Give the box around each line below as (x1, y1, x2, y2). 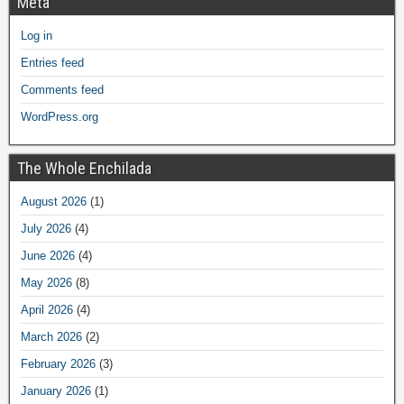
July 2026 (21, 222, 71, 236)
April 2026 (21, 303, 73, 317)
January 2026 (21, 384, 91, 399)
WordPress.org (21, 110, 98, 124)
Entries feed (21, 56, 84, 70)
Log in (21, 29, 52, 43)
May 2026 (21, 276, 72, 290)
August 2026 (21, 195, 87, 209)
